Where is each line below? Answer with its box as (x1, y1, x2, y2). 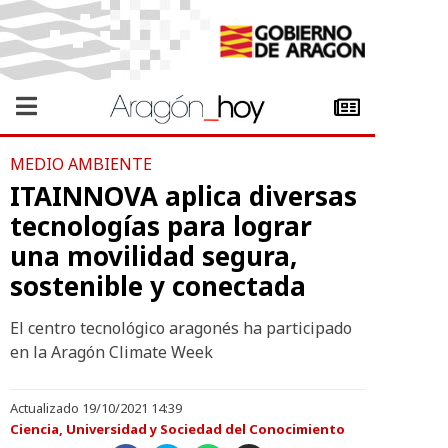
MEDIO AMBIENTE (10, 153, 152, 175)
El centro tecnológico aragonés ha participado (10, 317, 352, 339)
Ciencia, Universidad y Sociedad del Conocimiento (10, 420, 345, 438)
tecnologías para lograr (10, 208, 312, 244)
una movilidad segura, (10, 238, 297, 274)
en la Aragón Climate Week (10, 341, 213, 363)
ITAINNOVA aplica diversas (10, 178, 357, 214)
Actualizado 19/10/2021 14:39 (10, 399, 182, 417)
